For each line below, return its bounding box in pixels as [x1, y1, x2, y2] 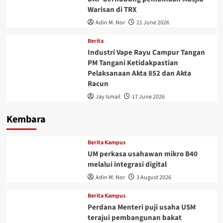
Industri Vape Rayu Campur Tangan [87, 47, 205, 58]
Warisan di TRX [87, 4, 137, 15]
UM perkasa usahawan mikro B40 [87, 149, 198, 160]
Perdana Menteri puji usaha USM [87, 202, 196, 213]
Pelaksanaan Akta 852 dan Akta [87, 68, 191, 79]
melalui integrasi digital [87, 159, 167, 170]
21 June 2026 [136, 18, 169, 27]
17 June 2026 [131, 93, 165, 102]
